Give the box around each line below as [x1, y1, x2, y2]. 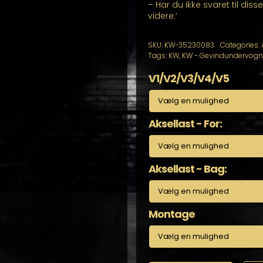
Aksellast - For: [148, 116, 222, 131]
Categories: [220, 40, 261, 50]
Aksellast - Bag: [148, 161, 227, 176]
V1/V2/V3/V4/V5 [148, 71, 229, 86]
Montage [148, 207, 195, 221]
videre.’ [147, 10, 177, 22]
